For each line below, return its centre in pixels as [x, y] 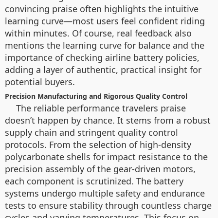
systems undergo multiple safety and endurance [105, 193]
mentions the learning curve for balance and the [105, 45]
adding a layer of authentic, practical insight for [103, 69]
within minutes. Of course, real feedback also [98, 33]
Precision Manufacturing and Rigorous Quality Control [96, 96]
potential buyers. [40, 82]
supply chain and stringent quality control [91, 132]
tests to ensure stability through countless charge [108, 205]
